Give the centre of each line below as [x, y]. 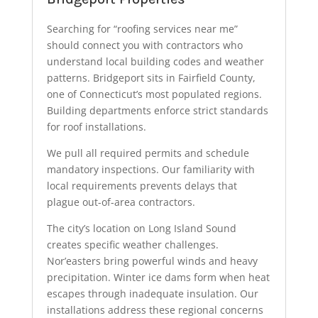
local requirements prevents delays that [142, 185]
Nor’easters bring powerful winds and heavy [152, 261]
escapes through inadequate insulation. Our [152, 293]
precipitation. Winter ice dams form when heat [158, 277]
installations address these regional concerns [155, 309]
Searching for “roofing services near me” [142, 28]
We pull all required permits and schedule [148, 153]
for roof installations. [96, 126]
